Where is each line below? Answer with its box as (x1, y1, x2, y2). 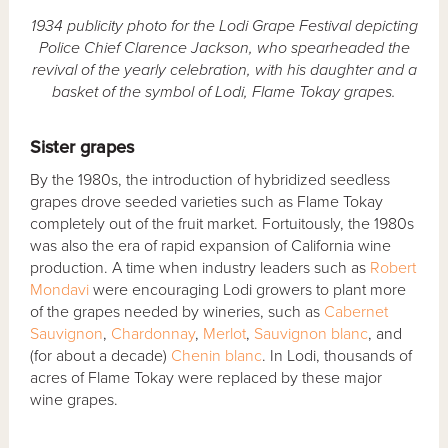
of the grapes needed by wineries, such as (30, 302, 325, 323)
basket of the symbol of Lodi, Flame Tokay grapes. (52, 82, 396, 103)
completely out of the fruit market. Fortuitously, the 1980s (30, 214, 415, 235)
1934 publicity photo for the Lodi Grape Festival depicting (30, 16, 418, 37)
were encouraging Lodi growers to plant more (89, 280, 407, 301)
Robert (370, 258, 417, 279)
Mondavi (30, 280, 90, 301)
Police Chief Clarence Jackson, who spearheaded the (38, 38, 410, 59)
